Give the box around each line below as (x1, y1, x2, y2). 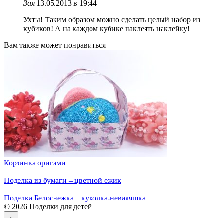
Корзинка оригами (4, 158, 66, 167)
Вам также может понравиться (4, 40, 106, 49)
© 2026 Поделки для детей (4, 202, 92, 211)
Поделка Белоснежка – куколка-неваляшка (4, 193, 145, 202)
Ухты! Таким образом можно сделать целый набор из (23, 15, 200, 24)
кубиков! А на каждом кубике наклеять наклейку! (23, 24, 190, 33)
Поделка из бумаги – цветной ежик (4, 176, 121, 184)
